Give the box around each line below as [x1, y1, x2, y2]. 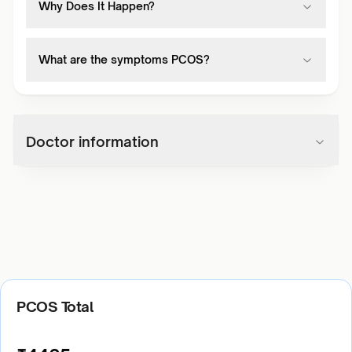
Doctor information [26, 133, 159, 150]
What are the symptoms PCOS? [38, 53, 210, 66]
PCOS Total [16, 298, 93, 315]
